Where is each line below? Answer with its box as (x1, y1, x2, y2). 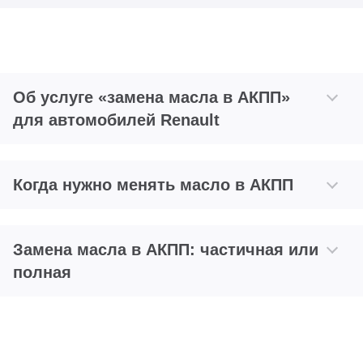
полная (13, 263, 71, 281)
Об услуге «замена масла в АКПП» (13, 88, 290, 106)
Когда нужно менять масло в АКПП (13, 175, 293, 194)
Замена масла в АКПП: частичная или (13, 240, 318, 258)
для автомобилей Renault (13, 110, 220, 129)
